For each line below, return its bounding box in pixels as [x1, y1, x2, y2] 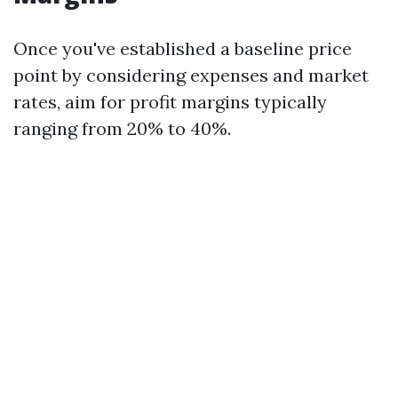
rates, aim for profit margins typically [13, 91, 327, 113]
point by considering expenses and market [13, 64, 369, 86]
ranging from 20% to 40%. [13, 117, 231, 139]
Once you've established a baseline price [13, 37, 352, 60]
